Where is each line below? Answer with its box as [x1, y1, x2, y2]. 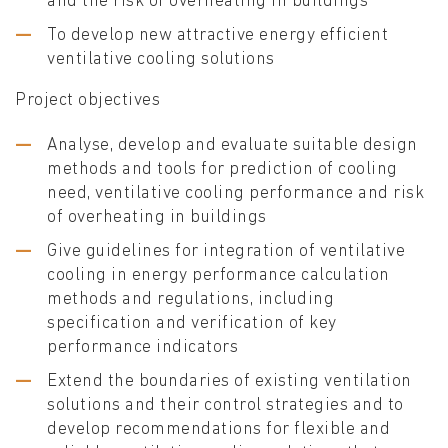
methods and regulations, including [47, 291, 334, 309]
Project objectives [15, 92, 160, 110]
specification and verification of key [47, 315, 337, 333]
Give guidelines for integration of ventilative [47, 243, 405, 261]
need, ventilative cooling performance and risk [47, 185, 424, 203]
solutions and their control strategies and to [47, 397, 404, 415]
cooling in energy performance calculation [47, 267, 390, 285]
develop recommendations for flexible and [47, 421, 390, 439]
